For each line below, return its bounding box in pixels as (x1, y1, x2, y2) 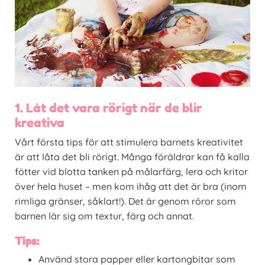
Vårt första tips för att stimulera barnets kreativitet (15, 136, 243, 148)
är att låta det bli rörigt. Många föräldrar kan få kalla (15, 151, 250, 163)
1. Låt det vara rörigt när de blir (15, 101, 202, 116)
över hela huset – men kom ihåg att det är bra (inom (15, 180, 247, 193)
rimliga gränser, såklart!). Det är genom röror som (15, 195, 236, 208)
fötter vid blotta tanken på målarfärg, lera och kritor (15, 166, 248, 178)
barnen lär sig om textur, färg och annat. (15, 210, 194, 222)
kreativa (15, 115, 64, 131)
